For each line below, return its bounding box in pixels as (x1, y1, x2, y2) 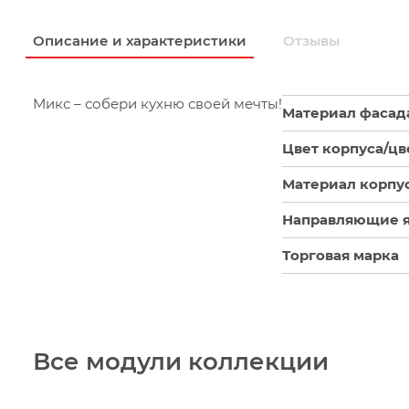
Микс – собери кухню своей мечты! (33, 95, 282, 112)
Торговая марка (282, 246, 399, 264)
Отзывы (283, 32, 340, 49)
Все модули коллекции (33, 347, 329, 376)
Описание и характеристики (33, 32, 246, 49)
